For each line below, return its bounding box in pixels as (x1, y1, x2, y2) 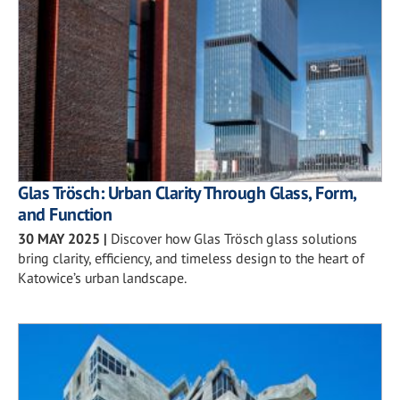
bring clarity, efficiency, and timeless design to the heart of (18, 248, 364, 267)
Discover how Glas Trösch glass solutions (111, 229, 357, 247)
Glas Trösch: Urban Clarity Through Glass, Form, (18, 180, 356, 204)
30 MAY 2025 (18, 229, 100, 247)
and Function (18, 202, 112, 226)
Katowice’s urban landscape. (18, 268, 187, 287)
